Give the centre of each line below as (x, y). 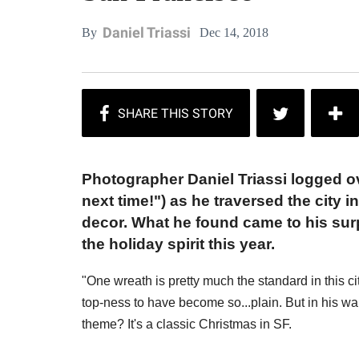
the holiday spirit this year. (178, 244)
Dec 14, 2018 (234, 32)
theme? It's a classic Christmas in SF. (187, 324)
